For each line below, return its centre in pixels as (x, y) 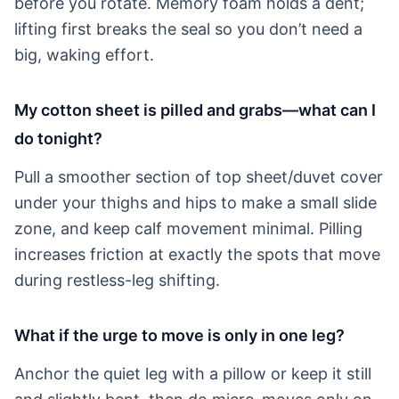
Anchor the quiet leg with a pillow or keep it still (193, 373)
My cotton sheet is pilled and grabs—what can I (195, 110)
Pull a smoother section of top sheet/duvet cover (199, 176)
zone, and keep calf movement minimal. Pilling (188, 228)
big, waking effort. (84, 54)
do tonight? (58, 138)
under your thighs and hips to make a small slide (195, 202)
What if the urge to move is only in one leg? (179, 335)
